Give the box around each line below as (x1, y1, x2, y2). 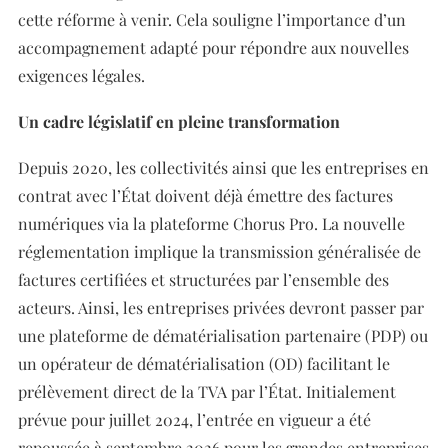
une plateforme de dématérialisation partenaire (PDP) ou (18, 325, 428, 346)
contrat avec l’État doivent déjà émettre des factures (18, 185, 393, 206)
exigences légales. (18, 65, 145, 86)
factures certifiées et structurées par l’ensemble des (18, 269, 389, 290)
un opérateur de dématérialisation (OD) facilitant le (18, 353, 390, 374)
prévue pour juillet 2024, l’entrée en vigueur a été (18, 409, 371, 430)
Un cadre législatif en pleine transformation (18, 111, 340, 132)
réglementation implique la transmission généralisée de (18, 241, 421, 262)
